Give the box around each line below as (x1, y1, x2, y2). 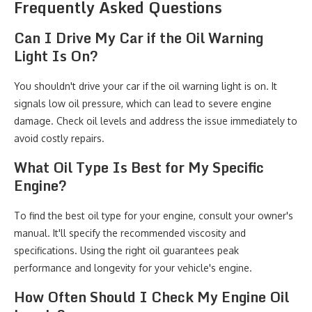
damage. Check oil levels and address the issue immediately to (14, 115, 297, 127)
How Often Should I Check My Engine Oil (14, 286, 289, 309)
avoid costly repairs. (14, 132, 104, 144)
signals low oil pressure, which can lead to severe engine (14, 97, 272, 109)
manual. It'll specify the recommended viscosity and (14, 227, 246, 239)
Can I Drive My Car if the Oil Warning (14, 26, 263, 49)
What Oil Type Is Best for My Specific (14, 156, 264, 179)
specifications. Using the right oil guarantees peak (14, 244, 239, 256)
